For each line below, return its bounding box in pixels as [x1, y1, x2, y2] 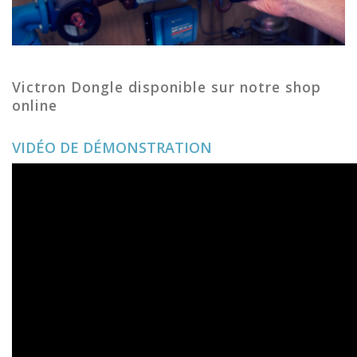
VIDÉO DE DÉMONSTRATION [12, 138, 212, 158]
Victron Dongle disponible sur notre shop [12, 77, 321, 97]
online [12, 96, 57, 116]
